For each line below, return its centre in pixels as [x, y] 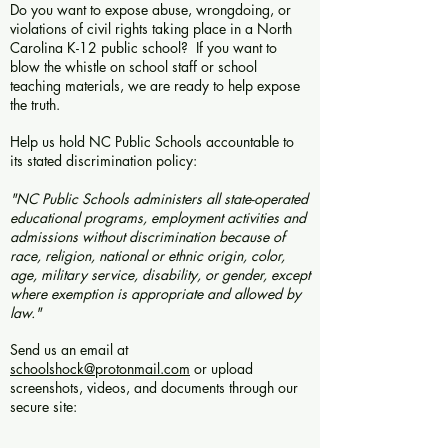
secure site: [43, 406]
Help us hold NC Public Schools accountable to [152, 141]
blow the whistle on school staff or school [133, 66]
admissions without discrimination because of [147, 236]
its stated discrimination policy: [103, 160]
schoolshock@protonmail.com [100, 368]
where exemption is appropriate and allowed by [155, 293]
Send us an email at [69, 349]
